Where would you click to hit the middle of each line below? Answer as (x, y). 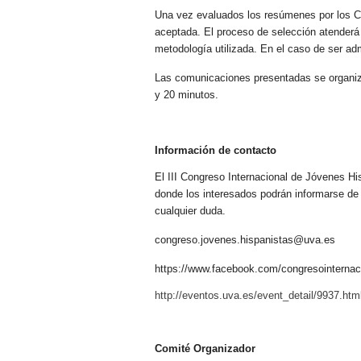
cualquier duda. (190, 210)
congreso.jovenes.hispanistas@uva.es (245, 239)
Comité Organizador (205, 348)
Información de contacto (216, 150)
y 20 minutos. (187, 94)
